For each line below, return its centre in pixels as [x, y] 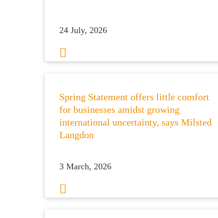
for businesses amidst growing [119, 109]
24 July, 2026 [83, 30]
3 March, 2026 [85, 166]
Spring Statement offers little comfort [134, 97]
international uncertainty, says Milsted [136, 122]
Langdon [78, 135]
